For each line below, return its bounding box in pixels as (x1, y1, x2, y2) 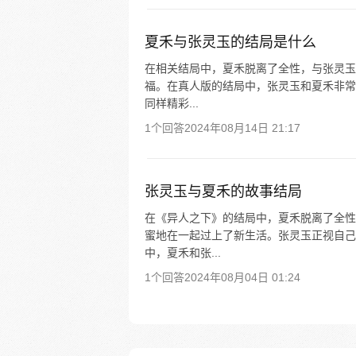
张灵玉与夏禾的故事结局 (145, 184, 302, 199)
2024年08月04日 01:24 (184, 271, 300, 284)
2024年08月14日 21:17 (184, 122, 300, 134)
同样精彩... (145, 97, 199, 110)
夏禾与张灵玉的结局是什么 (145, 34, 316, 50)
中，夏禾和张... (145, 246, 221, 259)
